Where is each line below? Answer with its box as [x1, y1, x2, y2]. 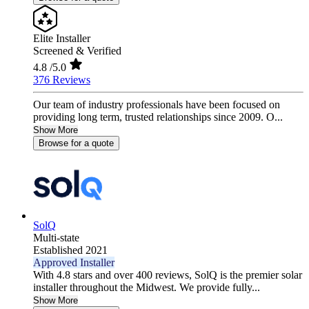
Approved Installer [33, 257, 114, 269]
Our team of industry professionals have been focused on [33, 99, 280, 111]
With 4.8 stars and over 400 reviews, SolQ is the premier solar [33, 269, 302, 281]
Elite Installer [33, 32, 90, 45]
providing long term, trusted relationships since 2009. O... [33, 111, 283, 123]
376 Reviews [33, 74, 90, 86]
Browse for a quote [39, 138, 114, 149]
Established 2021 [33, 244, 108, 257]
